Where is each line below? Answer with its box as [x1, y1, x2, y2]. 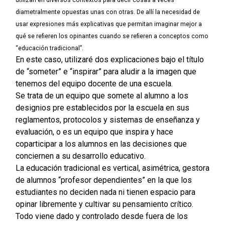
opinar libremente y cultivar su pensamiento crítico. [15, 199, 193, 209]
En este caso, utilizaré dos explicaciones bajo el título [15, 55, 204, 65]
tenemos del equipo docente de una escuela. [15, 79, 173, 89]
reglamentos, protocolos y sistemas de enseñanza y [15, 115, 200, 125]
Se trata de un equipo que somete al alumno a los [15, 91, 188, 101]
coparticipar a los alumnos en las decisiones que [15, 139, 187, 149]
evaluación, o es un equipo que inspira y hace [15, 127, 173, 137]
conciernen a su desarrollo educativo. [15, 151, 146, 161]
